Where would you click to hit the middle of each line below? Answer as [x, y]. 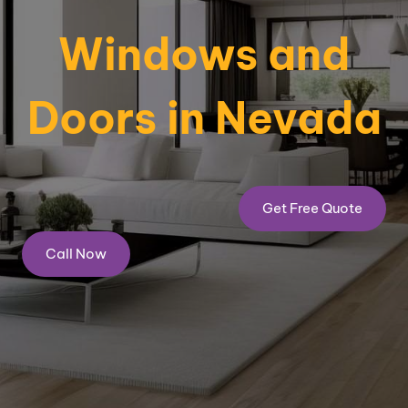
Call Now [76, 254]
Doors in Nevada [204, 118]
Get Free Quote [312, 208]
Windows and [204, 54]
